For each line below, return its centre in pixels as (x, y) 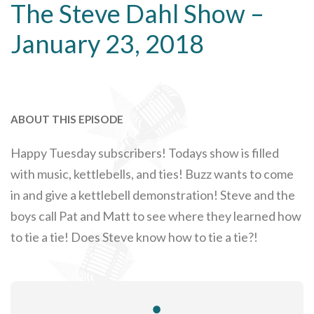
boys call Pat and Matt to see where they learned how (156, 216)
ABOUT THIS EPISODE (67, 119)
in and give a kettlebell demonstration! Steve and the (153, 194)
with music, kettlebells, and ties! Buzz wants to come (152, 173)
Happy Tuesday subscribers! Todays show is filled (145, 152)
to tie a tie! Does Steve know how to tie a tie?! (134, 237)
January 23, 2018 (107, 43)
